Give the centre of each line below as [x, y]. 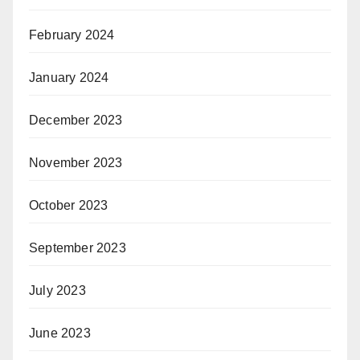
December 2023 [76, 121]
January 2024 [69, 78]
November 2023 [76, 163]
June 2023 [60, 333]
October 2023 [69, 206]
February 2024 [72, 35]
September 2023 [78, 248]
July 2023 [57, 291]
